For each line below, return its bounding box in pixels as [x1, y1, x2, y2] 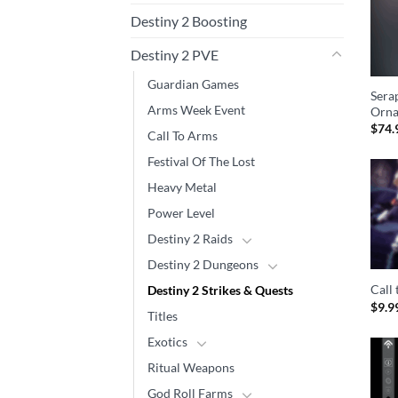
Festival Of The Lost [147, 154, 255, 170]
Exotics [147, 334, 187, 350]
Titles [147, 308, 178, 324]
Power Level [147, 205, 215, 221]
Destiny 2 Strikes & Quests [147, 283, 293, 298]
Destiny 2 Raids [147, 231, 233, 247]
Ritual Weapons [147, 360, 235, 376]
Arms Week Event [147, 102, 245, 118]
